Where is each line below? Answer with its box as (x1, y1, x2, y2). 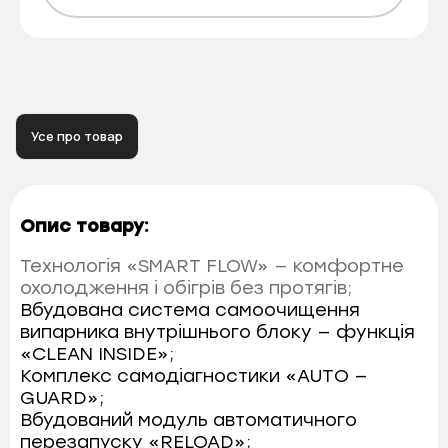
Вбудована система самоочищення (20, 298, 360, 321)
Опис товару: (20, 214, 149, 237)
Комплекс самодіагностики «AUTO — (20, 364, 368, 387)
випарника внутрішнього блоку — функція (20, 320, 415, 343)
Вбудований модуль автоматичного (20, 408, 357, 431)
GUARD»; (20, 386, 104, 409)
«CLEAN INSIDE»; (20, 342, 174, 365)
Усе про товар (31, 126, 123, 145)
